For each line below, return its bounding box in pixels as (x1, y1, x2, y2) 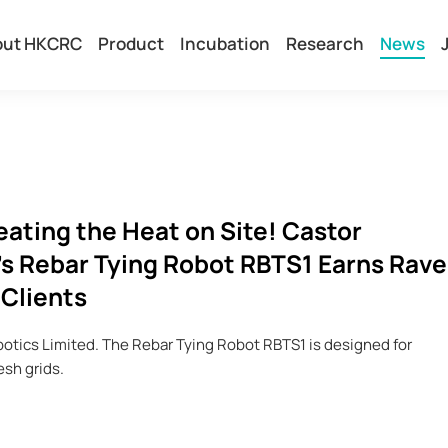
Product (97, 31, 164, 55)
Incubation (179, 31, 270, 55)
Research (285, 31, 364, 55)
